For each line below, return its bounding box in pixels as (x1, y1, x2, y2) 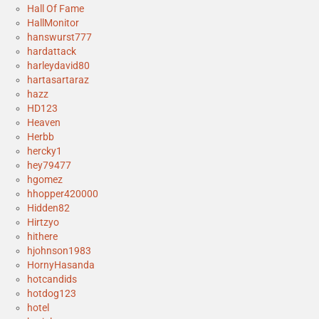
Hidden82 (27, 202, 70, 214)
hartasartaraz (27, 74, 89, 86)
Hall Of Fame (27, 3, 84, 15)
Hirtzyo (27, 216, 59, 229)
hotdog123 (27, 288, 76, 300)
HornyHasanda (27, 259, 95, 271)
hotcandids (27, 273, 77, 286)
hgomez (27, 174, 63, 186)
